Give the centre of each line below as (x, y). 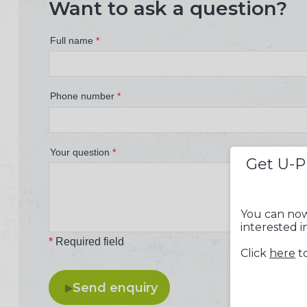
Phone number (84, 96)
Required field (88, 242)
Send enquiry (115, 287)
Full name (73, 41)
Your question (81, 152)
